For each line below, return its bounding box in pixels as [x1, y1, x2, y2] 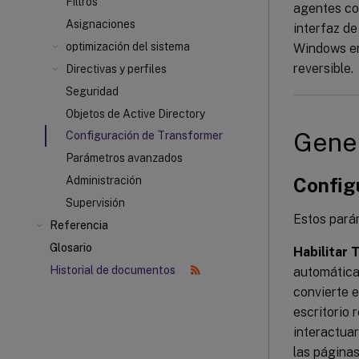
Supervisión [66, 196, 125, 209]
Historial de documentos [50, 264, 178, 276]
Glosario [50, 241, 92, 254]
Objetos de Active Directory [66, 107, 205, 120]
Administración [66, 174, 142, 187]
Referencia [50, 219, 108, 232]
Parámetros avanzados [66, 151, 183, 164]
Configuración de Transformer [66, 129, 223, 142]
